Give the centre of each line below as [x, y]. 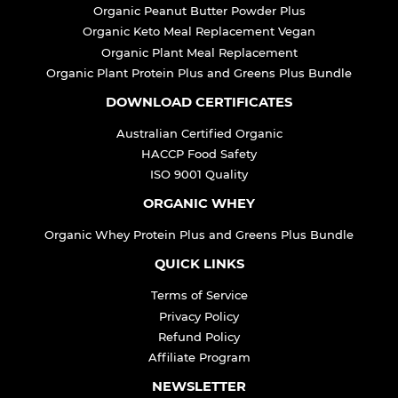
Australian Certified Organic [199, 133]
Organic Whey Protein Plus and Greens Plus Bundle [199, 235]
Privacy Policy [199, 316]
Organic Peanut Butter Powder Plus [199, 11]
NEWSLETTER [199, 387]
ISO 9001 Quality [199, 175]
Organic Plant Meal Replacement [199, 52]
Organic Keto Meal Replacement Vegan [199, 32]
